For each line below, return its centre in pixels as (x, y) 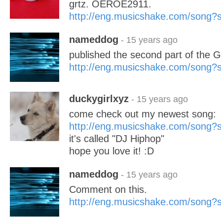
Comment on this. (108, 189)
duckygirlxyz (99, 99)
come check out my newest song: (143, 114)
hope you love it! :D (111, 151)
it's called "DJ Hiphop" (117, 139)
